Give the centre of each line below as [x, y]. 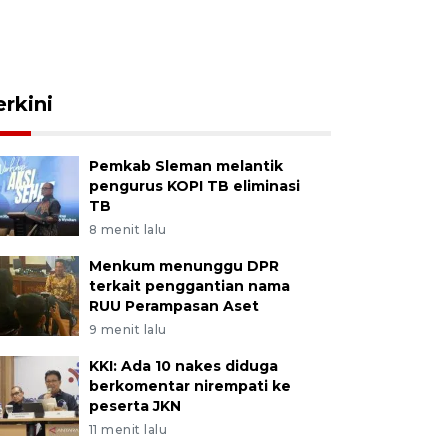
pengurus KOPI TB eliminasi [194, 186]
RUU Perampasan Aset [173, 306]
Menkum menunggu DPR [183, 266]
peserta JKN [134, 406]
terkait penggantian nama [189, 286]
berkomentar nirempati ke [189, 386]
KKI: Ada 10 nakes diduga [183, 366]
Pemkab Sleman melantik [185, 166]
